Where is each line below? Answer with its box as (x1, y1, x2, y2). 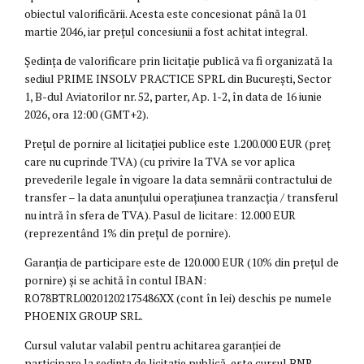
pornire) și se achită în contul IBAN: (24, 272, 206, 288)
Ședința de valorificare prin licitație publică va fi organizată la (24, 53, 332, 69)
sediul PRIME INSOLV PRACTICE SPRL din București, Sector (24, 71, 331, 87)
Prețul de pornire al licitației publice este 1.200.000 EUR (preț (24, 136, 331, 152)
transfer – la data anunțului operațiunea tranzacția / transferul (24, 189, 339, 206)
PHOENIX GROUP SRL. (24, 308, 143, 324)
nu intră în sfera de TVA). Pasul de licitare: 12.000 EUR (24, 207, 296, 223)
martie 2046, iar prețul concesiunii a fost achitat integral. (24, 24, 308, 40)
